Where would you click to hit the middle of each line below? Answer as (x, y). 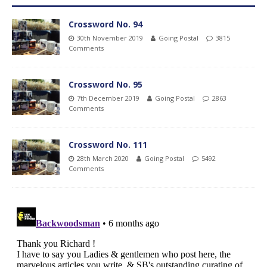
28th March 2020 (103, 158)
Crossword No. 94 (105, 24)
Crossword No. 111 (108, 144)
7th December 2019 (108, 98)
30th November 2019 (110, 38)
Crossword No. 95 (105, 84)
